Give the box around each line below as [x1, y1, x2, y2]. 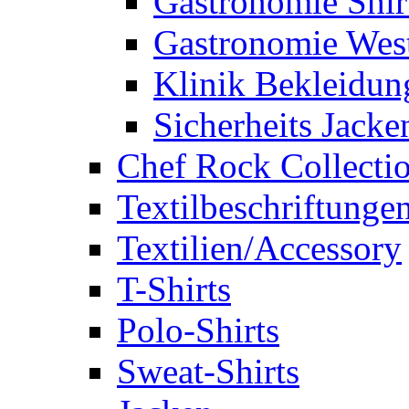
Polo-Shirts [117, 309, 279, 350]
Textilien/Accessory [117, 227, 402, 267]
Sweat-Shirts [117, 351, 299, 391]
